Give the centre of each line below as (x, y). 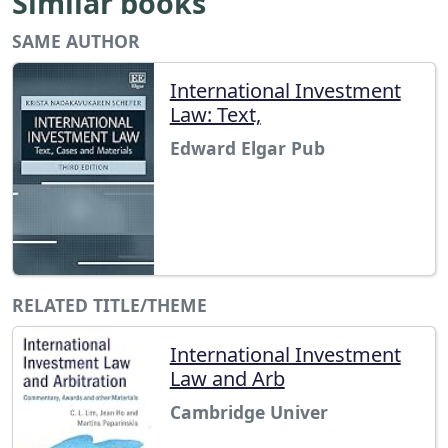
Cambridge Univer (248, 412)
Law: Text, (215, 114)
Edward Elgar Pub (247, 147)
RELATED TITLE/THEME (109, 305)
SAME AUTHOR (76, 40)
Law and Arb (227, 379)
